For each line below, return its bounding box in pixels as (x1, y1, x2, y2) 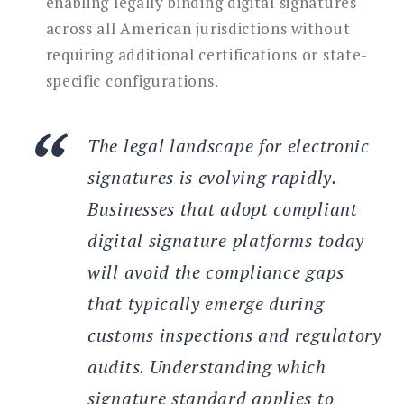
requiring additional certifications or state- (45, 43, 369, 65)
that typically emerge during (87, 290, 325, 316)
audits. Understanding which (87, 353, 326, 379)
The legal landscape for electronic (87, 133, 370, 158)
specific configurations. (45, 69, 219, 91)
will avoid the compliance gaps (87, 259, 344, 284)
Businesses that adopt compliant (87, 196, 358, 221)
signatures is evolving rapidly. (87, 164, 336, 189)
